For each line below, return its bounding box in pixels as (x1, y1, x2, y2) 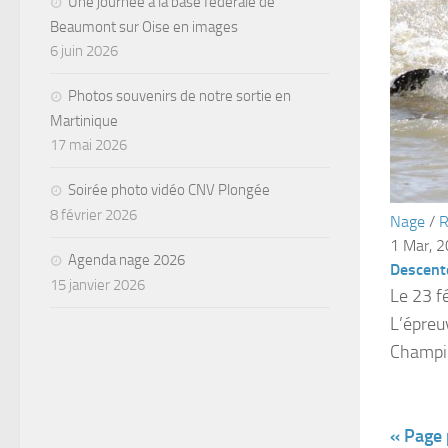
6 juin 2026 (50, 41, 118, 60)
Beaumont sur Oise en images (50, 17, 238, 36)
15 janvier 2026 (50, 275, 145, 294)
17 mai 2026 (50, 135, 127, 154)
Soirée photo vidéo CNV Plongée (68, 180, 270, 199)
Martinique (50, 111, 118, 130)
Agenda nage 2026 (68, 250, 185, 269)
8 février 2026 (50, 205, 137, 224)
